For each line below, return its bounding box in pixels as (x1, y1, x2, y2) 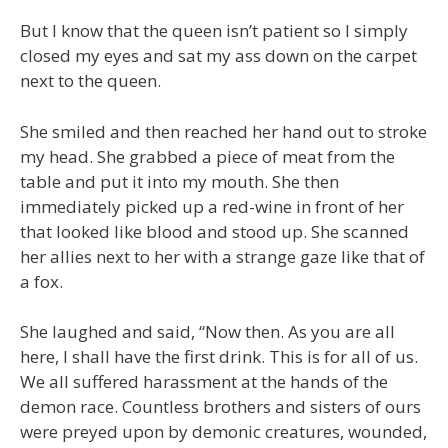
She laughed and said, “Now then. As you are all (20, 320, 395, 343)
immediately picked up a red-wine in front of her (20, 194, 404, 218)
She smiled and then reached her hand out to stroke (20, 119, 427, 143)
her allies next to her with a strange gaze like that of (20, 244, 425, 268)
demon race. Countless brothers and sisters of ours (20, 395, 421, 418)
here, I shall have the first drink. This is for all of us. (20, 345, 418, 368)
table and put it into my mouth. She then (20, 169, 339, 193)
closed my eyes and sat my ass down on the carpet (20, 44, 417, 67)
